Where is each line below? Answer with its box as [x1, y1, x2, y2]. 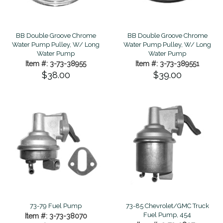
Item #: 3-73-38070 [24, 212, 87, 220]
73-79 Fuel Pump [30, 202, 82, 210]
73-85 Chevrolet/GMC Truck [125, 202, 209, 210]
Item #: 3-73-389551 [135, 59, 199, 68]
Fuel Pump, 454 [143, 211, 191, 219]
